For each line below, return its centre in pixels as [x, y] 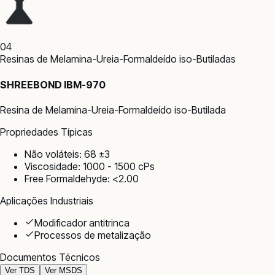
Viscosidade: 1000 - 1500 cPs [90, 166]
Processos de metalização [93, 235]
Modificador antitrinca [82, 223]
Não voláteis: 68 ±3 [67, 154]
